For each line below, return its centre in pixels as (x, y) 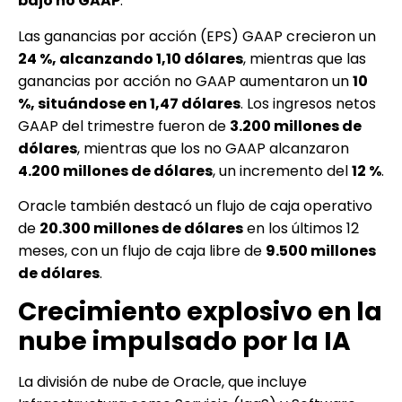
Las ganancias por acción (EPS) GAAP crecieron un (197, 36)
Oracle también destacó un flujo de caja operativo (195, 205)
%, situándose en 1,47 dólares (129, 103)
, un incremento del (282, 170)
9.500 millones (321, 250)
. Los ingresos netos (308, 103)
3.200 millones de (296, 126)
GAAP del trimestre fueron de (124, 126)
